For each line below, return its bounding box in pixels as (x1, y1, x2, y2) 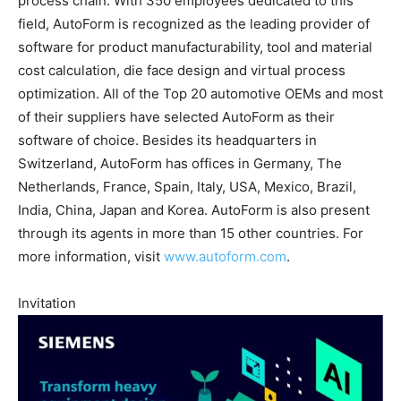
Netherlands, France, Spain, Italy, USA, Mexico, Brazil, (18, 177, 356, 195)
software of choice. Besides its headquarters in (18, 131, 317, 149)
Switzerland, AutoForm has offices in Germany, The (18, 154, 342, 172)
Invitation (18, 294, 76, 311)
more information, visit (18, 247, 164, 265)
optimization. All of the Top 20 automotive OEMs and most (18, 84, 383, 102)
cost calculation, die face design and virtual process (18, 61, 346, 79)
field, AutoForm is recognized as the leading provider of (18, 14, 370, 32)
